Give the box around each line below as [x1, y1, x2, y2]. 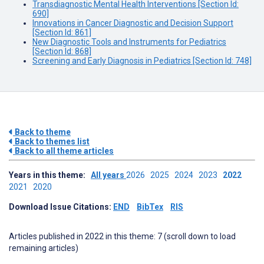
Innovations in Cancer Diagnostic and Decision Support [32, 18, 233, 28]
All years [91, 170, 126, 180]
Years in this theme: [9, 170, 91, 180]
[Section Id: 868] [32, 47, 91, 56]
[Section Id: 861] [32, 28, 91, 37]
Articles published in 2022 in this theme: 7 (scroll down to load [9, 232, 236, 241]
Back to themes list [13, 137, 90, 146]
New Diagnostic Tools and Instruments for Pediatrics [32, 37, 226, 47]
